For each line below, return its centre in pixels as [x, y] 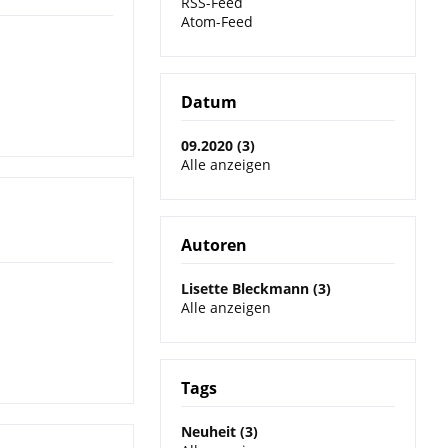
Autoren [214, 245]
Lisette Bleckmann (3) [256, 289]
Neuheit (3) [219, 432]
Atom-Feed [217, 22]
